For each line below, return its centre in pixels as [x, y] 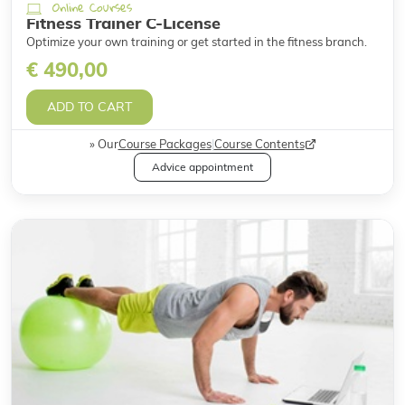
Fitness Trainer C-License [123, 24]
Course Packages [165, 144]
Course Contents [259, 144]
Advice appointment [202, 167]
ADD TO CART [89, 107]
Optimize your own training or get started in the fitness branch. [197, 42]
